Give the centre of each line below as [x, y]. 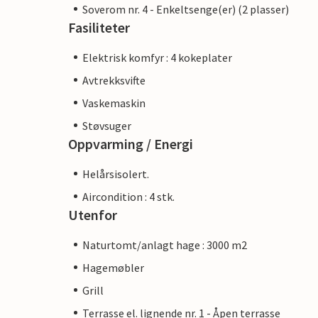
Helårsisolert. [116, 174]
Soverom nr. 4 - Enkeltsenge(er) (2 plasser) [186, 9]
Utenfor [93, 214]
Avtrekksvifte [114, 80]
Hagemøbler [113, 267]
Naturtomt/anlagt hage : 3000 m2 [165, 245]
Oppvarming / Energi [131, 143]
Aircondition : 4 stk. [128, 196]
